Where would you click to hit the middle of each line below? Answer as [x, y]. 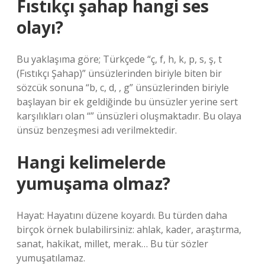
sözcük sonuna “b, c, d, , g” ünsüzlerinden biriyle [123, 88]
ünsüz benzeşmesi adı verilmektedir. [97, 130]
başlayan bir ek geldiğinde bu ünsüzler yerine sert [127, 102]
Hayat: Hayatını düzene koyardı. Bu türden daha [122, 215]
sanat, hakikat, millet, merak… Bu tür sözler [112, 244]
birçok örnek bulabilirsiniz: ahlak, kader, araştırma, [129, 230]
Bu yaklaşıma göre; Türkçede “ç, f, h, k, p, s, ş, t [119, 59]
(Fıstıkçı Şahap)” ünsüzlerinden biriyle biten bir [119, 73]
